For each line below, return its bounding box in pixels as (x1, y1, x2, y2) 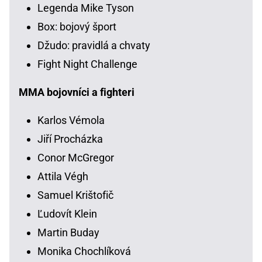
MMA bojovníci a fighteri (19, 85, 135, 98)
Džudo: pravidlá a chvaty (37, 39, 150, 51)
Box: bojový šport (37, 20, 116, 33)
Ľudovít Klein (37, 207, 97, 220)
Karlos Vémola (37, 113, 105, 126)
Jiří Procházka (37, 132, 103, 145)
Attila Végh (37, 170, 88, 182)
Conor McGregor (37, 151, 114, 164)
